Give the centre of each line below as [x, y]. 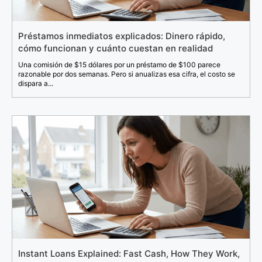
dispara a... [36, 84]
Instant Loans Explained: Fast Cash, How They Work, [129, 254]
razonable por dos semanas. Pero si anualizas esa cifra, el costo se [127, 74]
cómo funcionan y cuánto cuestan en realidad [116, 49]
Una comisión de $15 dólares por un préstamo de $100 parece [119, 65]
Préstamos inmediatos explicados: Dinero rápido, [122, 36]
